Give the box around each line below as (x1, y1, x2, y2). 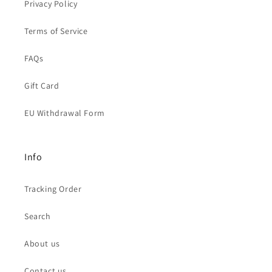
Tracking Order (24, 183, 82, 194)
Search (24, 211, 51, 222)
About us (24, 238, 60, 249)
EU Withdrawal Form (24, 107, 105, 118)
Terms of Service (24, 25, 88, 36)
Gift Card (24, 80, 59, 91)
